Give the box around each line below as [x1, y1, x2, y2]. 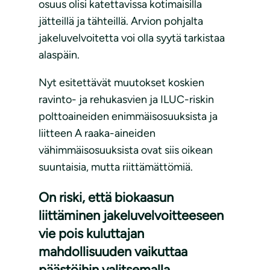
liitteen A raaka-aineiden [39, 127, 155, 140]
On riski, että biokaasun [39, 189, 174, 206]
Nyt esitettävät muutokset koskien [39, 76, 204, 90]
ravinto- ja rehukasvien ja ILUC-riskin [39, 93, 214, 107]
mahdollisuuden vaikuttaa [39, 243, 187, 260]
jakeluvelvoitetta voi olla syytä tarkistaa [39, 31, 225, 45]
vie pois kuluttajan [39, 225, 144, 242]
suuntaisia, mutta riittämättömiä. [39, 160, 193, 174]
